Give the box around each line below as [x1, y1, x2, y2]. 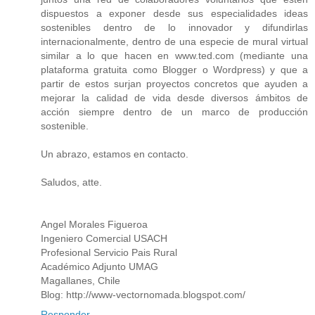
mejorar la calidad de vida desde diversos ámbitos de [41, 92, 308, 104]
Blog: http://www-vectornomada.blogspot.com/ [41, 289, 245, 301]
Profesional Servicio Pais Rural [41, 247, 177, 259]
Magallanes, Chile [41, 275, 120, 287]
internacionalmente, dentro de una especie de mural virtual [41, 36, 308, 48]
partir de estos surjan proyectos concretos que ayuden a [41, 78, 308, 90]
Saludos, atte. [41, 176, 102, 188]
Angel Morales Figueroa [41, 219, 148, 231]
